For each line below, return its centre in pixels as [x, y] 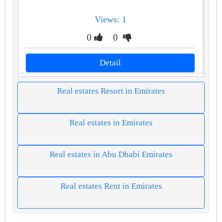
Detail [110, 63]
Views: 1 [110, 19]
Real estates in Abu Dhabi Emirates [111, 155]
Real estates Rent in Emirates [111, 186]
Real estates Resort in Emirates [111, 91]
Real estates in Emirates [111, 123]
